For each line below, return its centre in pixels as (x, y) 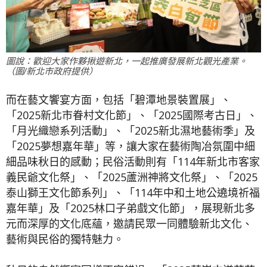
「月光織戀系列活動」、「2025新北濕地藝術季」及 (131, 130)
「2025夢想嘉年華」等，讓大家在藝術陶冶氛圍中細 (131, 146)
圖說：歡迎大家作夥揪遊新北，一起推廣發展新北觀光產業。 (127, 61)
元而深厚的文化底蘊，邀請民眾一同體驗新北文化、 (129, 223)
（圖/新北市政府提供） (52, 71)
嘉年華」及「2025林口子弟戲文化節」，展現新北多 (131, 208)
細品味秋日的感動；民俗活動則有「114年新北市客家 (133, 161)
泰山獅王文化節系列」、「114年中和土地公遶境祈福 (133, 192)
